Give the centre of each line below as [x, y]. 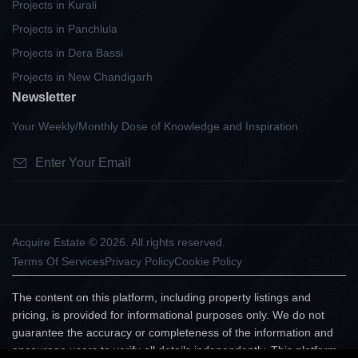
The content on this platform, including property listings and [161, 297]
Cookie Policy [208, 261]
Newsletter [44, 97]
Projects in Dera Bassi [68, 52]
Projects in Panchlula [65, 28]
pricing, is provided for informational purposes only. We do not [168, 314]
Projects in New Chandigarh [82, 76]
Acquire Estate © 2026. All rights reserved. [119, 242]
